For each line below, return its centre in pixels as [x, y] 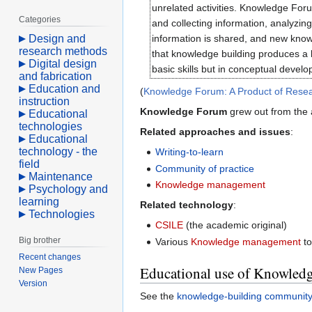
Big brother [40, 240]
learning [39, 201]
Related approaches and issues [215, 132]
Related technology [187, 205]
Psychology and [69, 189]
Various [173, 241]
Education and [65, 88]
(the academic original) [235, 225]
